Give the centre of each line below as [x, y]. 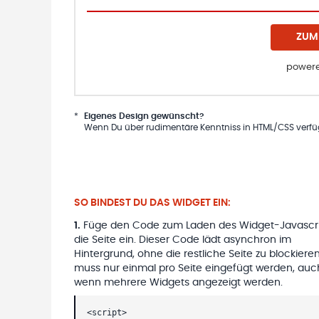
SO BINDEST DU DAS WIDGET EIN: [152, 203]
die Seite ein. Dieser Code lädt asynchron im [183, 240]
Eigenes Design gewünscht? [144, 116]
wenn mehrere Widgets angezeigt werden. [178, 282]
